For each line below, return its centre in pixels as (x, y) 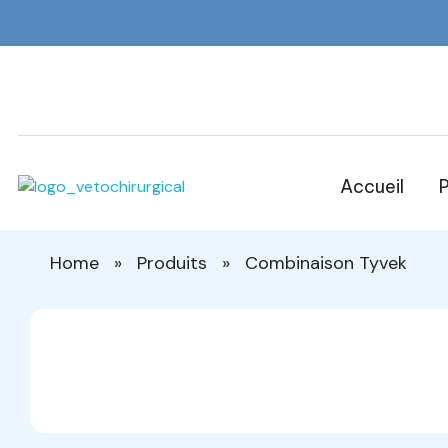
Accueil (371, 186)
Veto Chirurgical (44, 210)
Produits (172, 263)
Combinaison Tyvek (326, 263)
